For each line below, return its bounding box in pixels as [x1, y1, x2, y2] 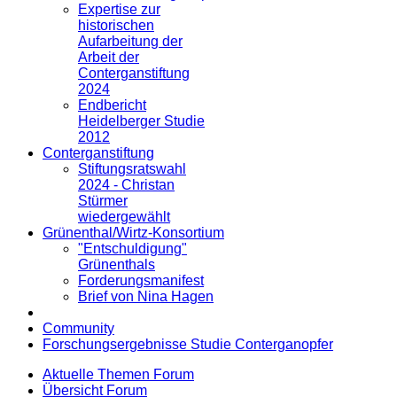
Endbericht [78, 97, 146, 113]
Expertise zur [78, 2, 160, 18]
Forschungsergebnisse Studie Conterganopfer [43, 337, 333, 353]
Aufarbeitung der [78, 34, 183, 50]
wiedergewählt [78, 209, 170, 225]
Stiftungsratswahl [78, 161, 186, 177]
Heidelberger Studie [78, 113, 205, 129]
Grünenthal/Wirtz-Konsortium [43, 225, 224, 241]
